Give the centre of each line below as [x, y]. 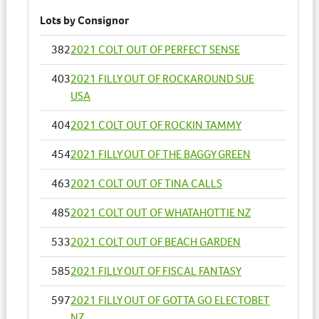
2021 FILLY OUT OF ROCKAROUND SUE [162, 78]
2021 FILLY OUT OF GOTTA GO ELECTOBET [170, 300]
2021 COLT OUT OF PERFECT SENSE [155, 49]
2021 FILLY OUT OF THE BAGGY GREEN [161, 154]
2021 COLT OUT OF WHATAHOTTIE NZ [161, 212]
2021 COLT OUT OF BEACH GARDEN [156, 241]
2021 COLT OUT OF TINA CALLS [146, 183]
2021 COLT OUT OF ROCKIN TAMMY [156, 125]
